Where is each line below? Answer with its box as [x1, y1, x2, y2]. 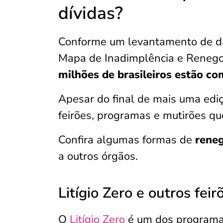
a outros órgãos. [58, 149, 138, 164]
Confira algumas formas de [58, 132, 195, 147]
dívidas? [58, 1, 123, 25]
